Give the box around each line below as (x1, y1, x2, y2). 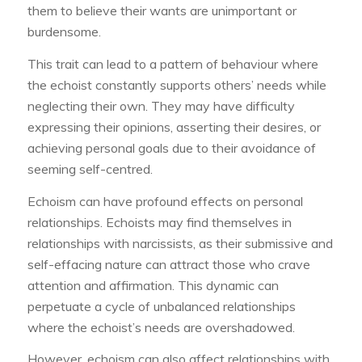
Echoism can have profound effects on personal (27, 192, 303, 209)
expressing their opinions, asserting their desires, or (27, 118, 321, 135)
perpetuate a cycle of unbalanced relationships (27, 297, 296, 314)
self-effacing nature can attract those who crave (27, 255, 310, 272)
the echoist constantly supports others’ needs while (27, 76, 326, 93)
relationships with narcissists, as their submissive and (27, 234, 333, 251)
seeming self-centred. (27, 160, 153, 177)
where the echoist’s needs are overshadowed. (27, 318, 295, 335)
